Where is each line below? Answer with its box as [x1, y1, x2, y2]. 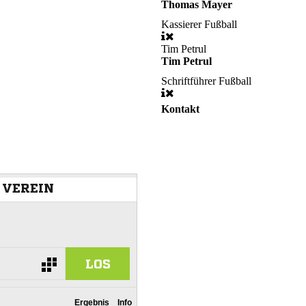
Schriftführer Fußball [161, 75, 251, 87]
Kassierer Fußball [161, 18, 237, 31]
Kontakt [161, 103, 199, 115]
